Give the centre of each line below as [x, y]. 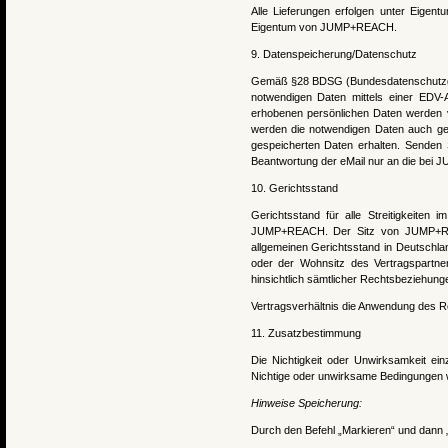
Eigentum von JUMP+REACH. [323, 27]
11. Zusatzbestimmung [305, 333]
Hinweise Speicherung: [306, 403]
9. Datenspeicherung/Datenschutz [333, 54]
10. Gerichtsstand [294, 188]
